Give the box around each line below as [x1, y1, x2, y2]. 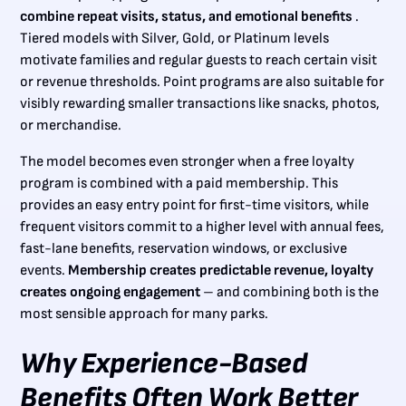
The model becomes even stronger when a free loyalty [20, 153, 355, 171]
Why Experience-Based [20, 346, 307, 382]
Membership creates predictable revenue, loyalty [68, 262, 374, 280]
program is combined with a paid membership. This [20, 175, 339, 193]
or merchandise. [20, 117, 122, 135]
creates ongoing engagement [20, 284, 201, 302]
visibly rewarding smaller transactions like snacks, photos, [20, 95, 381, 113]
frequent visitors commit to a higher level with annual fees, [20, 218, 385, 237]
